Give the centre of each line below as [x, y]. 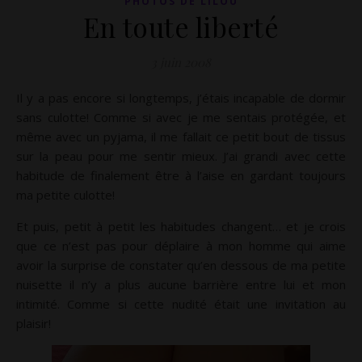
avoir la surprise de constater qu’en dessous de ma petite [181, 265]
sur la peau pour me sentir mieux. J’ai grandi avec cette [181, 156]
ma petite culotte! [65, 195]
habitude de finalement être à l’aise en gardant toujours [181, 175]
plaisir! [34, 323]
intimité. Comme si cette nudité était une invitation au [181, 304]
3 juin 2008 [181, 62]
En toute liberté [181, 27]
